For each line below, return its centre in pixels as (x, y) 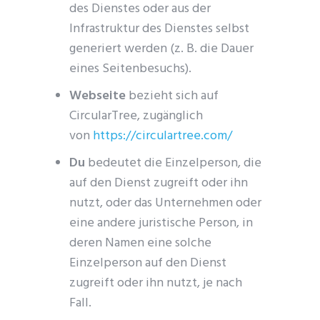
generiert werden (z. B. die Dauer (162, 49)
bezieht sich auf (172, 96)
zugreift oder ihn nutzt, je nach (156, 283)
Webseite (98, 96)
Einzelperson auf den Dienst (148, 263)
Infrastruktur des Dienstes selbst (160, 29)
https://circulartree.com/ (163, 136)
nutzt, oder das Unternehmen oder (166, 203)
